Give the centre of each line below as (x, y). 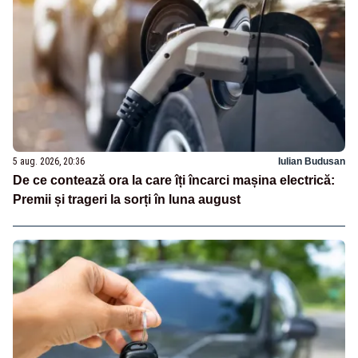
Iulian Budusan (312, 162)
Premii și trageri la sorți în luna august (127, 200)
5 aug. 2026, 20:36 (49, 162)
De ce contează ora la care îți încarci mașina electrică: (174, 181)
